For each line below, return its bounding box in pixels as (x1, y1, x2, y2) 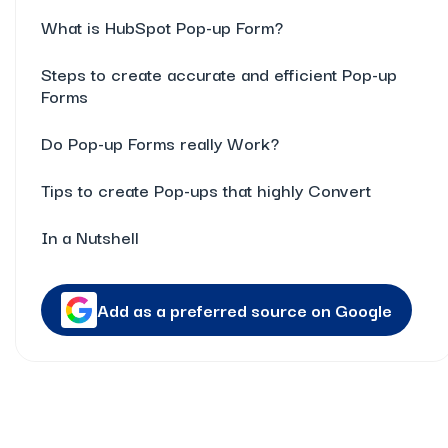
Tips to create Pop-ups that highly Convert (41, 176, 371, 203)
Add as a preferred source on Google (97, 296, 392, 323)
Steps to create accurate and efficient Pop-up (41, 60, 397, 87)
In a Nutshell (41, 223, 144, 250)
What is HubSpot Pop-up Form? (41, 13, 283, 40)
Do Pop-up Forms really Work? (41, 129, 279, 156)
